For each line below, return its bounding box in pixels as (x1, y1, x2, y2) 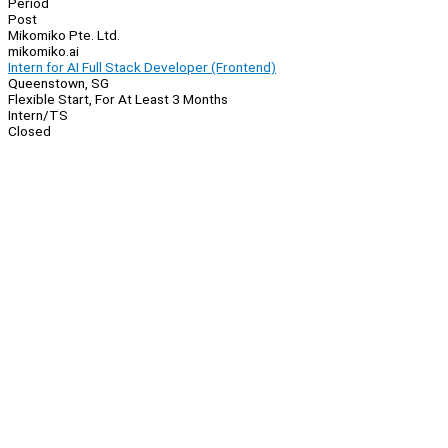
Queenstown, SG (8, 75, 109, 92)
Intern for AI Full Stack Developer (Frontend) (8, 59, 276, 76)
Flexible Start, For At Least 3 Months (8, 91, 228, 108)
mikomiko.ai (8, 43, 79, 60)
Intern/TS (8, 107, 68, 124)
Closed (8, 123, 51, 140)
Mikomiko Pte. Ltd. (8, 27, 120, 44)
